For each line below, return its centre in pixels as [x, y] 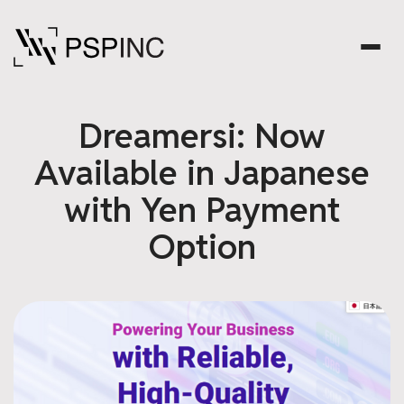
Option [202, 247]
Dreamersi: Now [202, 136]
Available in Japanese [202, 173]
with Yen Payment [202, 210]
